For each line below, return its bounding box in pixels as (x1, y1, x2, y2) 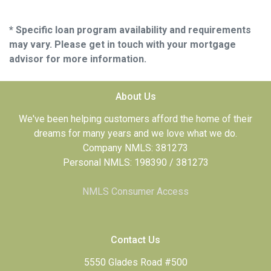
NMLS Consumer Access (82, 185, 189, 197)
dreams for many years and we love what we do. (34, 127, 237, 139)
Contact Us (111, 233, 160, 246)
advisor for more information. (9, 53, 146, 65)
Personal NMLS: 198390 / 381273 (62, 156, 209, 168)
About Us (115, 90, 156, 102)
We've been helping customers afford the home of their (19, 113, 252, 125)
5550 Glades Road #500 (83, 256, 188, 268)
